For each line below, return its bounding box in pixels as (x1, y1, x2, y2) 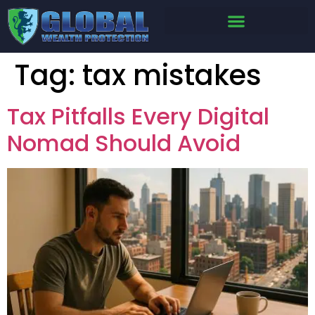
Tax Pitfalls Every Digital (7, 101, 269, 133)
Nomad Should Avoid (7, 127, 240, 160)
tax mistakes (82, 56, 262, 96)
